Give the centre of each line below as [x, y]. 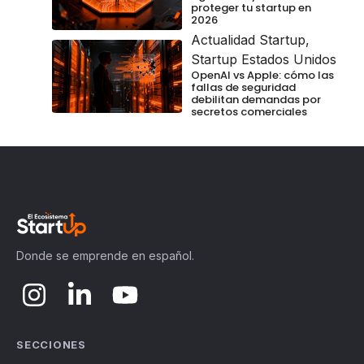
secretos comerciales [249, 112]
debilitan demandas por [256, 100]
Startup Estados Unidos [264, 60]
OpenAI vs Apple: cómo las [262, 76]
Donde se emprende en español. [105, 256]
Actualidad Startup [248, 40]
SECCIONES [52, 345]
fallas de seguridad [243, 88]
